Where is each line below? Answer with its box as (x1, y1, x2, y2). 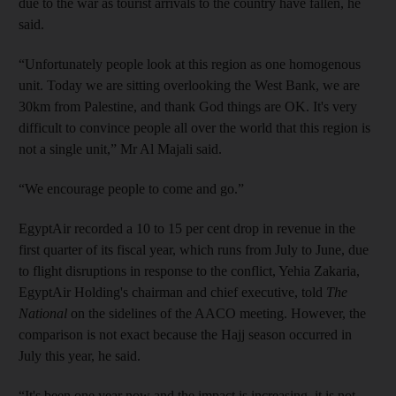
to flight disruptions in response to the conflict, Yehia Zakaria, (19, 263, 360, 279)
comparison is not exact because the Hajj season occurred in (19, 327, 352, 343)
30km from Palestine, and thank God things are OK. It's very (19, 99, 357, 115)
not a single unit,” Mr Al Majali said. (19, 141, 222, 157)
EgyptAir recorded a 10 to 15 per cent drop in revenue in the (19, 221, 355, 237)
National (19, 306, 71, 322)
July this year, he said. (19, 348, 141, 364)
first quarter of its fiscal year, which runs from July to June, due (19, 242, 369, 258)
